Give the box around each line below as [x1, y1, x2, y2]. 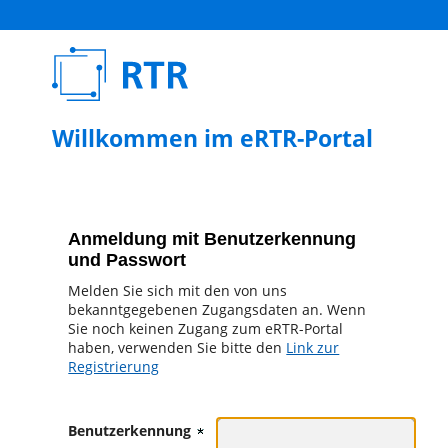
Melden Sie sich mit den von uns [68, 280, 288, 300]
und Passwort [68, 249, 187, 270]
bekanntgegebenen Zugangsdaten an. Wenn [68, 299, 367, 319]
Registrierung [68, 356, 160, 376]
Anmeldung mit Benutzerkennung [68, 228, 357, 249]
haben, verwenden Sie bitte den [68, 337, 287, 357]
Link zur [286, 337, 340, 357]
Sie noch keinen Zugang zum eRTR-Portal [68, 318, 344, 338]
